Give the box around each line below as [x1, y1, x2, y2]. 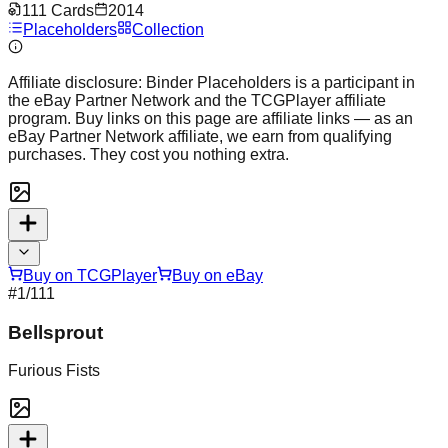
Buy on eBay [172, 266, 263, 284]
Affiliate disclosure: [8, 73, 142, 91]
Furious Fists [8, 362, 100, 380]
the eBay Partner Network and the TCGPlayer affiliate [8, 91, 386, 109]
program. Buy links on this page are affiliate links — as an [8, 109, 413, 127]
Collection [132, 20, 204, 38]
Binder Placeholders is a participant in [146, 73, 415, 91]
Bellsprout [8, 321, 103, 343]
